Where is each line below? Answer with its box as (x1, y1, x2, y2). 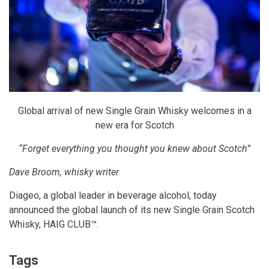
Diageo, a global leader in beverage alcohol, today (9, 189, 217, 201)
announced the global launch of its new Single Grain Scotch (9, 204, 255, 216)
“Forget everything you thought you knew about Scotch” (19, 142, 250, 154)
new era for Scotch (95, 119, 174, 131)
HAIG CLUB (43, 218, 91, 230)
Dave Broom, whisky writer (9, 166, 119, 178)
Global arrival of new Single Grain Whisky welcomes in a (17, 104, 252, 116)
